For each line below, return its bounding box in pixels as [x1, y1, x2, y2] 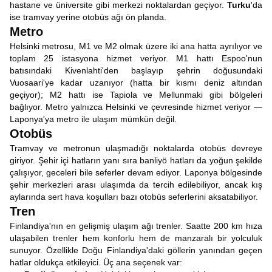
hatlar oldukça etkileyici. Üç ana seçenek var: [10, 257, 182, 267]
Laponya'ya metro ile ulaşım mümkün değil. [10, 114, 177, 124]
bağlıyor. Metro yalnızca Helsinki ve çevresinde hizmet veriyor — [10, 102, 262, 112]
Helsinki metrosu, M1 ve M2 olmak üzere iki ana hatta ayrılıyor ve [10, 41, 262, 51]
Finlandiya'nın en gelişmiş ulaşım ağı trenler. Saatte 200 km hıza [10, 221, 262, 231]
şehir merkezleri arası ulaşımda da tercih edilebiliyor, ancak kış [10, 180, 262, 189]
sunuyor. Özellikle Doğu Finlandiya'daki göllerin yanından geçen [10, 245, 262, 255]
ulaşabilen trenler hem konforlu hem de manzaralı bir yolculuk [10, 233, 262, 243]
